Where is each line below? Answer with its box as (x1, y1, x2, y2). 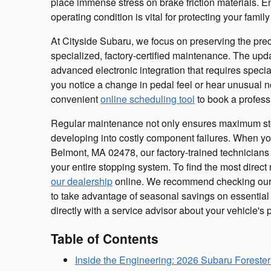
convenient (51, 92, 100, 106)
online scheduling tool (100, 92, 195, 106)
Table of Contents (51, 229, 158, 248)
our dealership (51, 174, 113, 189)
